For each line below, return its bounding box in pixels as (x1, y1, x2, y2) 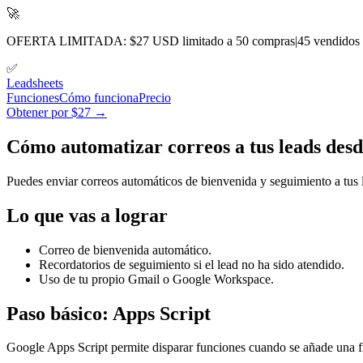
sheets (32, 76, 63, 90)
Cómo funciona (59, 91, 139, 105)
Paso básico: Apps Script (6, 302, 211, 324)
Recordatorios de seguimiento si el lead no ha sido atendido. (39, 257, 344, 271)
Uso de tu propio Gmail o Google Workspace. (39, 271, 274, 286)
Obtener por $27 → (6, 105, 107, 119)
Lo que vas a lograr (6, 204, 168, 226)
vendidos (314, 34, 360, 48)
